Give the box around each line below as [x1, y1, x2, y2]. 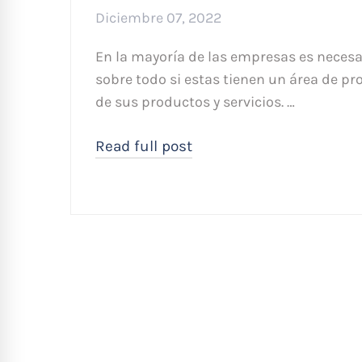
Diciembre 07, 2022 [95, 9, 221, 27]
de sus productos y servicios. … [95, 93, 295, 112]
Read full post [95, 137, 192, 156]
